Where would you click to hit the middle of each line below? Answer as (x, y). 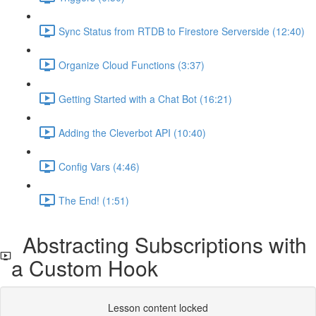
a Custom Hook (85, 268)
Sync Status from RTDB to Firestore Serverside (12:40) (182, 31)
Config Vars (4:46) (99, 166)
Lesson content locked (158, 308)
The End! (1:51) (94, 200)
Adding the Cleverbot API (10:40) (132, 132)
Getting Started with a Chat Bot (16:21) (145, 98)
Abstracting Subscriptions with (159, 244)
